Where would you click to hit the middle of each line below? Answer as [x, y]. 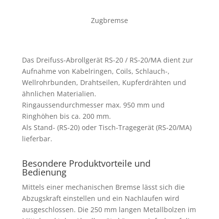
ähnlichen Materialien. [60, 94]
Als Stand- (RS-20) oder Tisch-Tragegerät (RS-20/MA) [107, 128]
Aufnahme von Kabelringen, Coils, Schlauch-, [96, 71]
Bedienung [44, 172]
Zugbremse [109, 21]
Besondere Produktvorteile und [86, 164]
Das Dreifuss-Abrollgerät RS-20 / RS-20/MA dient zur [107, 60]
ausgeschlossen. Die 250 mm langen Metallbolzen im [109, 210]
